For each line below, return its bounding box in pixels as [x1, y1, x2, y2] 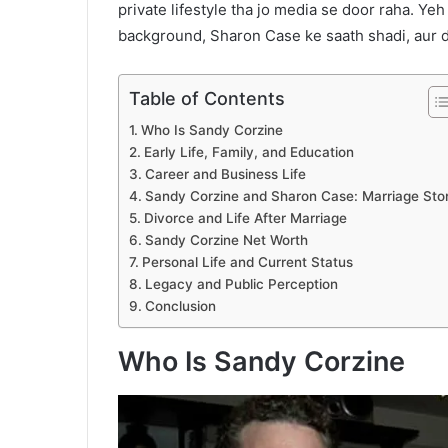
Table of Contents [129, 88, 285, 110]
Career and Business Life [144, 166, 306, 183]
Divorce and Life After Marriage [143, 210, 347, 227]
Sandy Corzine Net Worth [144, 232, 308, 249]
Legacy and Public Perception [144, 276, 338, 293]
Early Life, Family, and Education [143, 144, 354, 161]
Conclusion [144, 298, 216, 315]
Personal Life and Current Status [141, 254, 353, 271]
